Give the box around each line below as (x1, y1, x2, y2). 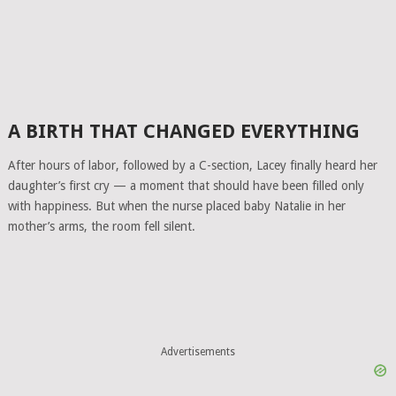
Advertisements (160, 345, 235, 358)
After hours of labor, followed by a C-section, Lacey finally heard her (7, 158, 377, 172)
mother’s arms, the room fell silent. (7, 219, 195, 233)
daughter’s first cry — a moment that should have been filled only (7, 179, 364, 193)
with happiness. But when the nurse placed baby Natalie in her (7, 199, 346, 213)
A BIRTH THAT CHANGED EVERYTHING (7, 120, 360, 142)
